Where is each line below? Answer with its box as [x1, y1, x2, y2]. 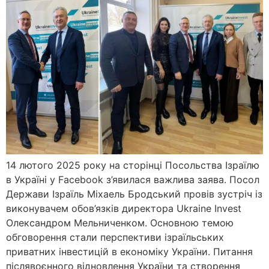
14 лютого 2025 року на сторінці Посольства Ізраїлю [6, 159, 259, 172]
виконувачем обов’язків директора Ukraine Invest [6, 202, 241, 215]
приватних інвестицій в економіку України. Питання [6, 246, 253, 258]
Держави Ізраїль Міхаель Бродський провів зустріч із [6, 188, 262, 201]
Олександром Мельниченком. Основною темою [6, 217, 234, 229]
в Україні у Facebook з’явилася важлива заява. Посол [6, 174, 259, 186]
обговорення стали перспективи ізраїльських [6, 231, 224, 244]
